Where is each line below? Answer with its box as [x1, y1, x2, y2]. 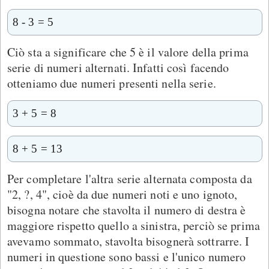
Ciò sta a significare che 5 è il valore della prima [7, 44, 249, 61]
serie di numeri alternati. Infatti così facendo [7, 59, 229, 76]
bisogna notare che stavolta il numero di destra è [7, 202, 246, 219]
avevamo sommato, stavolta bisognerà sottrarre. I [7, 233, 250, 250]
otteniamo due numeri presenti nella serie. [7, 75, 216, 92]
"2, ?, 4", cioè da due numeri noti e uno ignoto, [7, 186, 238, 203]
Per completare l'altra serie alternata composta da [7, 171, 252, 187]
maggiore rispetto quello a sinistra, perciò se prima [7, 217, 260, 234]
